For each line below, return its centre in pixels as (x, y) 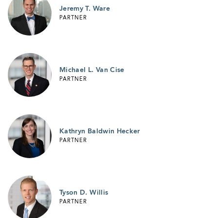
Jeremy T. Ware (85, 9)
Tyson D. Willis (84, 192)
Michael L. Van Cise (92, 70)
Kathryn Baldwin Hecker (100, 131)
